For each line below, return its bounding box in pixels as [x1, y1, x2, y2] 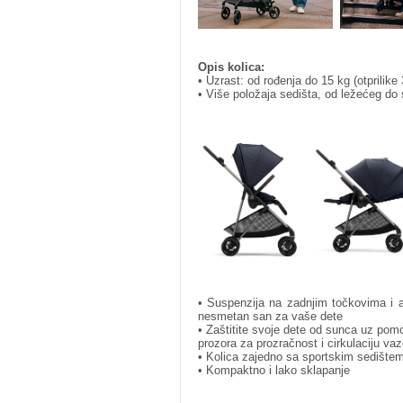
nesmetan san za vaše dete [197, 309, 343, 323]
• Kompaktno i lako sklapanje [197, 363, 350, 377]
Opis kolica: [197, 59, 264, 74]
